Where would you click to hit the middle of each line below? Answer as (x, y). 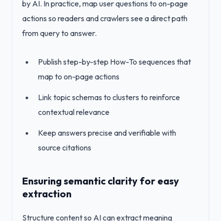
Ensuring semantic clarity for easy (101, 181)
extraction (47, 194)
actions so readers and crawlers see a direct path (105, 18)
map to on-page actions (79, 76)
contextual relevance (74, 112)
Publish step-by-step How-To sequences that (114, 62)
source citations (65, 147)
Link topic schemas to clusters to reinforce (109, 97)
